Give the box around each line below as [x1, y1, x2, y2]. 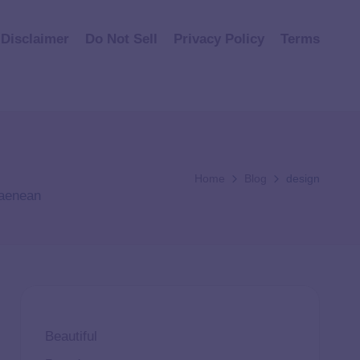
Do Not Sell [85, 31, 157, 47]
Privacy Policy [174, 31, 264, 47]
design [286, 171, 320, 185]
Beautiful [44, 329, 97, 344]
